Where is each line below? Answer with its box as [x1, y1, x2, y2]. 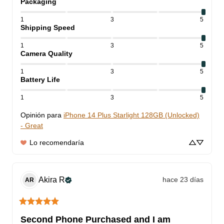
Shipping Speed [20, 23, 75, 31]
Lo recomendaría [29, 138, 84, 146]
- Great [20, 121, 43, 129]
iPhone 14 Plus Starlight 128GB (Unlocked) [63, 110, 199, 119]
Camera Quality [20, 49, 72, 57]
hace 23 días [162, 175, 203, 184]
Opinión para [20, 110, 61, 119]
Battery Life [20, 75, 60, 83]
